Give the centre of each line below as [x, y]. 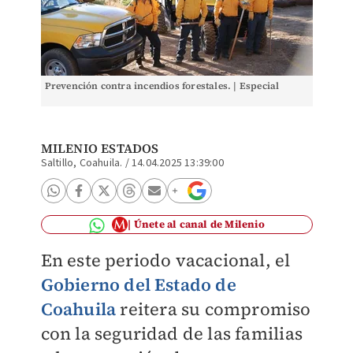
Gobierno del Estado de [138, 284]
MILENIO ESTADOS [100, 148]
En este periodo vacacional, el [165, 260]
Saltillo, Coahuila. [82, 163]
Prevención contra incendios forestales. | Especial [162, 86]
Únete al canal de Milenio [199, 224]
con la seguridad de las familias [171, 333]
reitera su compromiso [214, 309]
